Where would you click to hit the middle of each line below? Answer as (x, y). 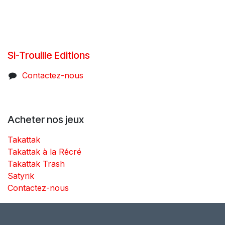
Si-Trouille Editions (49, 55)
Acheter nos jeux (46, 119)
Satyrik (21, 176)
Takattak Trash (36, 163)
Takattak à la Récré (44, 151)
